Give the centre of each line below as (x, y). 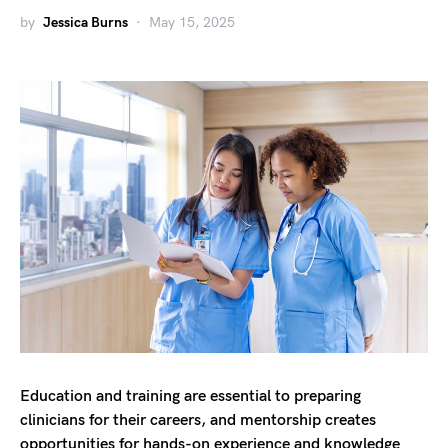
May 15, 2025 (192, 22)
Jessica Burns (85, 22)
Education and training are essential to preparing (190, 397)
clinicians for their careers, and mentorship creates (198, 421)
